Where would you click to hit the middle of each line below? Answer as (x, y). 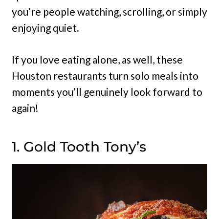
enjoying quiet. (45, 28)
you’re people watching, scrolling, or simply (109, 12)
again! (25, 108)
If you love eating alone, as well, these (97, 60)
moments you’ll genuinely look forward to (107, 92)
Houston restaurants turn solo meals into (105, 76)
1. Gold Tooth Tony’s (79, 147)
